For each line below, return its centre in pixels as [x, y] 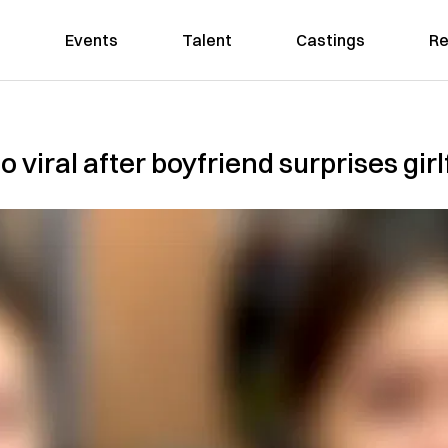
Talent [206, 40]
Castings [330, 40]
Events [91, 40]
